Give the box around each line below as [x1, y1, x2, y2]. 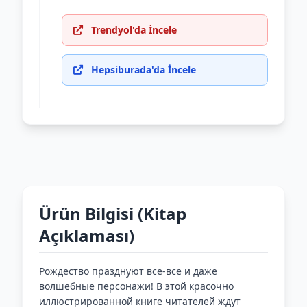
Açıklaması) [39, 224, 134, 247]
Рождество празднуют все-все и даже [39, 265, 217, 278]
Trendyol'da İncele [91, 23, 177, 36]
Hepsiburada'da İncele [91, 63, 196, 76]
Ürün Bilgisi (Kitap [39, 202, 186, 225]
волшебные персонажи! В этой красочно [39, 280, 234, 293]
